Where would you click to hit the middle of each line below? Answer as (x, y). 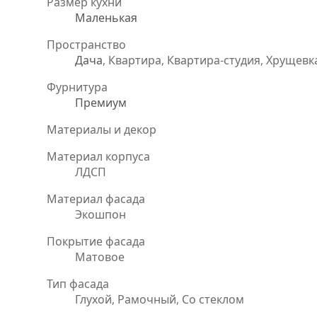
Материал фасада (96, 198)
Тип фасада (78, 283)
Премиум (101, 102)
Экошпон (100, 214)
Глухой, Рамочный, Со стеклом (160, 299)
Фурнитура (77, 87)
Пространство (86, 44)
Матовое (100, 257)
